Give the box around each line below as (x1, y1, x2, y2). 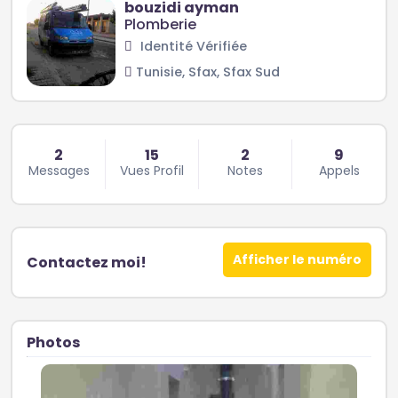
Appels (318, 162, 360, 179)
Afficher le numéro (233, 251, 362, 268)
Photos (27, 332, 80, 353)
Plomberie (124, 14, 196, 35)
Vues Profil (120, 162, 184, 179)
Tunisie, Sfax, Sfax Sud (136, 63, 280, 81)
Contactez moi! (27, 252, 147, 273)
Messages (28, 162, 90, 179)
